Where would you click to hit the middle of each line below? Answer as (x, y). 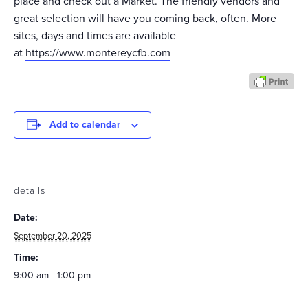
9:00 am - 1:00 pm (52, 276)
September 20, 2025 (53, 236)
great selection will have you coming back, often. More (145, 19)
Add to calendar (85, 125)
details (30, 191)
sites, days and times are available (95, 36)
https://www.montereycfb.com (98, 53)
